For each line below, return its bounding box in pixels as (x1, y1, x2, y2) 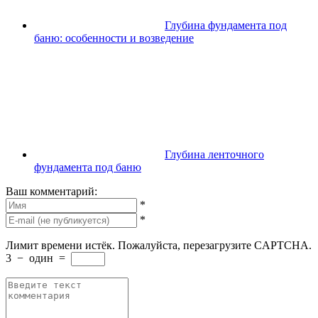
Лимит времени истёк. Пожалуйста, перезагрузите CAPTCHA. (6, 238, 312, 251)
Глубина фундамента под (165, 18, 287, 31)
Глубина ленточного (165, 148, 264, 160)
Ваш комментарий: (6, 185, 97, 197)
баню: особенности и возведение (34, 31, 194, 44)
